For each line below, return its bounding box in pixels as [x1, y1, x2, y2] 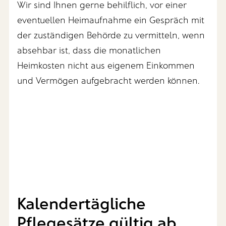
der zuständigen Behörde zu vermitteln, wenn [17, 29, 205, 40]
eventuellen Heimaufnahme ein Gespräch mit [17, 14, 205, 25]
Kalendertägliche [17, 193, 146, 212]
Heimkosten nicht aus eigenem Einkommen [17, 59, 195, 71]
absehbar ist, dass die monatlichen [17, 44, 161, 55]
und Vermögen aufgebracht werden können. [17, 74, 200, 86]
